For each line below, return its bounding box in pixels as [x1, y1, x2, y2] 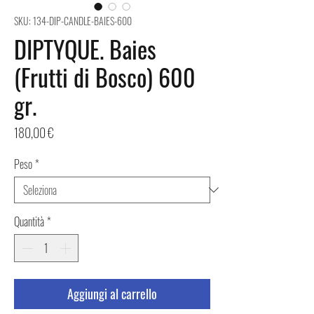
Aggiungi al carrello [67, 285, 157, 303]
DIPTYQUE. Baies [14, 31, 156, 67]
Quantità [14, 213, 44, 231]
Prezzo [53, 123, 81, 142]
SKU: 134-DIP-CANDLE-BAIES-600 [14, 13, 132, 29]
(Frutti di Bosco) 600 [14, 59, 196, 95]
